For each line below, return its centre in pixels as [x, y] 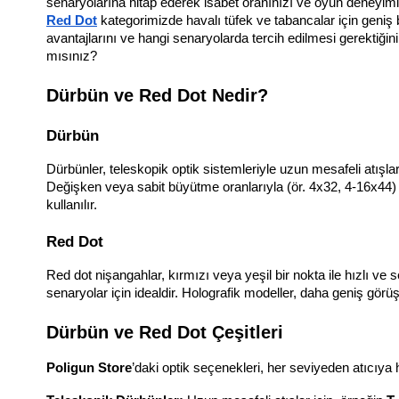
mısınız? [72, 57]
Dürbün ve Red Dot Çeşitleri [165, 333]
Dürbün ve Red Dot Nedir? [157, 96]
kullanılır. [72, 205]
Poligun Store [89, 368]
